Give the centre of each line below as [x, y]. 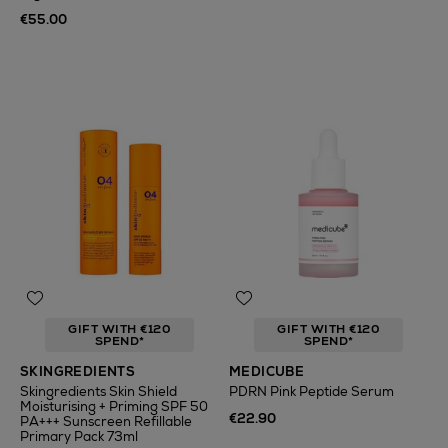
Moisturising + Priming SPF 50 [114, 406]
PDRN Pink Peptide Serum [311, 391]
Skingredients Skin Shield [98, 391]
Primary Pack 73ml [79, 436]
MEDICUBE [267, 371]
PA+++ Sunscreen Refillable [106, 421]
